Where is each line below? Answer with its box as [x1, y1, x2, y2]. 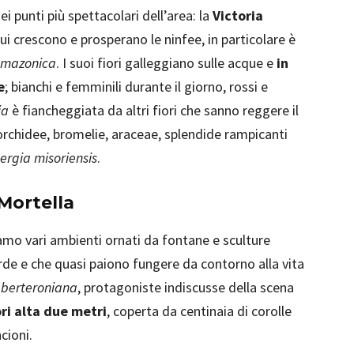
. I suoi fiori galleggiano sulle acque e [56, 54, 277, 72]
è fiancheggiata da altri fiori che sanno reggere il [9, 101, 299, 119]
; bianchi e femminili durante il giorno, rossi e [5, 77, 268, 96]
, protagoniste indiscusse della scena [77, 278, 294, 296]
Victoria [213, 6, 263, 24]
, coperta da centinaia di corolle [107, 302, 292, 320]
